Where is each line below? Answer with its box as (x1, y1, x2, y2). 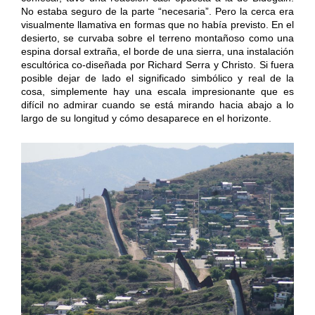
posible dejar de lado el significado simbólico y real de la (20, 72, 295, 84)
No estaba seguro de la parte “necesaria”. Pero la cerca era (20, 5, 295, 17)
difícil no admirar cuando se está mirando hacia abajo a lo (20, 98, 295, 110)
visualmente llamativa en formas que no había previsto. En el (20, 18, 295, 30)
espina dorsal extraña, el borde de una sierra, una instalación (20, 45, 295, 57)
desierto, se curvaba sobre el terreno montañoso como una (20, 32, 295, 44)
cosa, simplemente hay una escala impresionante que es (20, 85, 295, 97)
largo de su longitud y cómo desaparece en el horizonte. (20, 112, 271, 124)
